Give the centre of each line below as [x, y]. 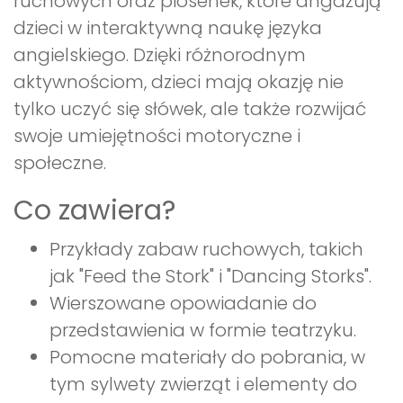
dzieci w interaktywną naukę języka [168, 28]
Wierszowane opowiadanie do [183, 304]
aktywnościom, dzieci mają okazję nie [179, 82]
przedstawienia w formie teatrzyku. [203, 331]
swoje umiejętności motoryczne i [157, 136]
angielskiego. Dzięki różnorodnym [160, 55]
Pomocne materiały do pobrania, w [207, 358]
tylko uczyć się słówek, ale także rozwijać [190, 109]
